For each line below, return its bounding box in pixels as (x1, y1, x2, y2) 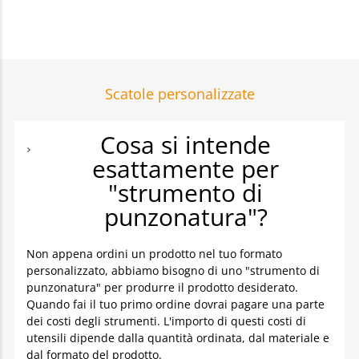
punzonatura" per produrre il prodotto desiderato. (26, 280, 298, 295)
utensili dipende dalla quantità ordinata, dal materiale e (26, 330, 329, 345)
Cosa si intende (100, 128, 271, 161)
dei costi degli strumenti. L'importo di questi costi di (26, 313, 306, 329)
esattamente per (92, 152, 279, 185)
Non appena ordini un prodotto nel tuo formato (26, 246, 282, 261)
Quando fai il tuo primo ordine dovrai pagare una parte (26, 296, 325, 312)
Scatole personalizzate (104, 84, 255, 103)
